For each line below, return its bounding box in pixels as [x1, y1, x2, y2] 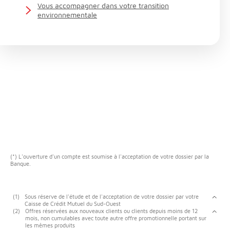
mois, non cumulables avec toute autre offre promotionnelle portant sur [25, 215, 206, 222]
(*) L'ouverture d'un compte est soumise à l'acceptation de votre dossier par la [10, 153, 209, 160]
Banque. [10, 160, 31, 167]
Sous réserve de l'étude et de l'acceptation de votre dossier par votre [25, 193, 199, 200]
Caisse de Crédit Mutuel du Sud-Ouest [25, 200, 121, 207]
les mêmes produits [25, 222, 75, 229]
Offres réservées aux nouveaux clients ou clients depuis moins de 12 [25, 207, 198, 215]
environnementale [37, 10, 97, 20]
